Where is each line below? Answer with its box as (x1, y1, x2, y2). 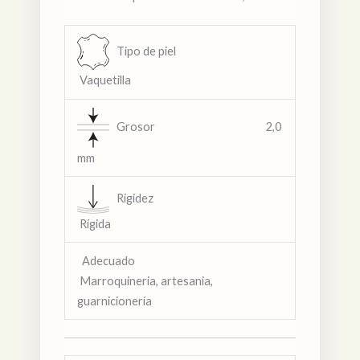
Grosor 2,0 (108, 119, 281, 133)
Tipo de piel (108, 43, 256, 58)
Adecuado (76, 253, 205, 268)
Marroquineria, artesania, (76, 273, 213, 288)
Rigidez (108, 190, 262, 205)
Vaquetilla (76, 73, 131, 88)
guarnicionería (76, 293, 152, 308)
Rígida (76, 216, 111, 231)
